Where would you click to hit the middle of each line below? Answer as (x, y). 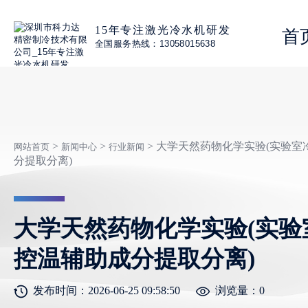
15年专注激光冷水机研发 (163, 30)
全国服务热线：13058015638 (155, 43)
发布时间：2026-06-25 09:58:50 (107, 290)
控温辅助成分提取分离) (134, 259)
